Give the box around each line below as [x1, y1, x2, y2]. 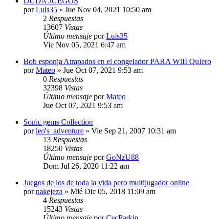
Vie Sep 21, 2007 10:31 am [91, 126, 176, 135]
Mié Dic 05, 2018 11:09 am [70, 187, 155, 196]
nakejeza [36, 187, 63, 196]
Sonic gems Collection [23, 117, 93, 126]
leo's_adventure [36, 126, 84, 135]
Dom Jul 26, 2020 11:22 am [43, 161, 129, 170]
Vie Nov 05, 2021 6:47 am [43, 40, 126, 49]
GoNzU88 [106, 153, 139, 161]
